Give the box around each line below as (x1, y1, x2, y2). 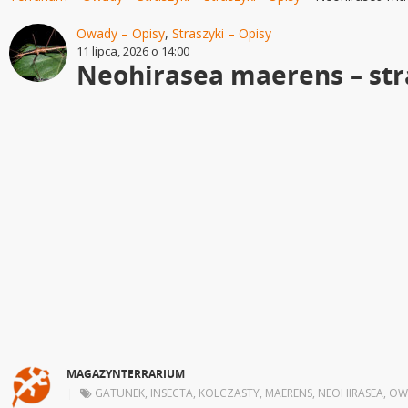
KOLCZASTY (199, 385, 260, 401)
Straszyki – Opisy (172, 25, 271, 42)
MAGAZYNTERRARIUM (66, 366, 185, 382)
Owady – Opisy (76, 25, 165, 42)
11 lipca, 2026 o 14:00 (76, 43, 189, 59)
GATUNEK (95, 385, 145, 401)
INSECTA (150, 385, 193, 401)
